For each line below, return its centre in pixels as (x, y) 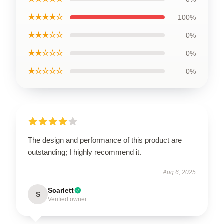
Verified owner (67, 199)
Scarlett (61, 190)
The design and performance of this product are (105, 140)
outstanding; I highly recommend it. (85, 152)
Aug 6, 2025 (179, 172)
